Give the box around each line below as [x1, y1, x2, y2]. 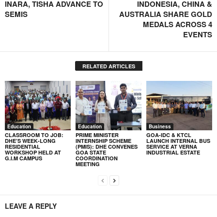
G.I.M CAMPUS [5, 154, 42, 162]
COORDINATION [75, 154, 118, 162]
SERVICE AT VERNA [146, 142, 197, 150]
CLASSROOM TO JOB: [5, 131, 63, 139]
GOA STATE [75, 148, 106, 156]
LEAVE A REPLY [5, 201, 57, 211]
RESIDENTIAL [5, 142, 40, 150]
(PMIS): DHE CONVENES [75, 142, 138, 150]
